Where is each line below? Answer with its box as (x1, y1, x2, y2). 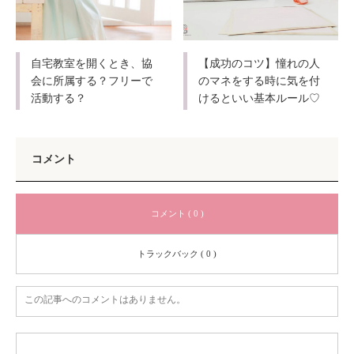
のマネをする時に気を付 (198, 74, 320, 87)
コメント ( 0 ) (150, 209, 204, 219)
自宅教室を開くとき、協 (31, 57, 153, 70)
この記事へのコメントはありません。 (24, 294, 186, 306)
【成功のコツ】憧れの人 (198, 57, 320, 70)
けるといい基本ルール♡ (198, 92, 320, 104)
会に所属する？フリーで (31, 74, 153, 87)
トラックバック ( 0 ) (137, 249, 217, 259)
